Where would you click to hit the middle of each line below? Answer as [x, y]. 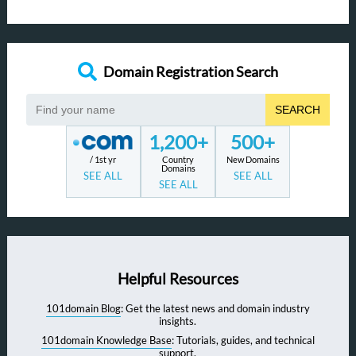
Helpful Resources [178, 279]
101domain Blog [83, 309]
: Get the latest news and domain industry [215, 309]
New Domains [253, 159]
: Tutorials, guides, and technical [243, 341]
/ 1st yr [103, 159]
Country [178, 159]
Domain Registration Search [190, 72]
